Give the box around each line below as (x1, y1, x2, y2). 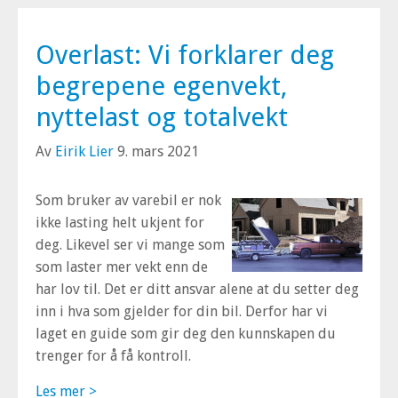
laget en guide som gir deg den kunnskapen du (36, 325, 336, 342)
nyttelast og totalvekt (36, 101, 288, 132)
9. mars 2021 (114, 143, 199, 160)
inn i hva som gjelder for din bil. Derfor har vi (36, 303, 328, 320)
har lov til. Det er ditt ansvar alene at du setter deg (36, 281, 359, 298)
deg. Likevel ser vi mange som (36, 236, 225, 253)
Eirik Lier (55, 143, 114, 160)
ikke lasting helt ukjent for (36, 214, 204, 231)
